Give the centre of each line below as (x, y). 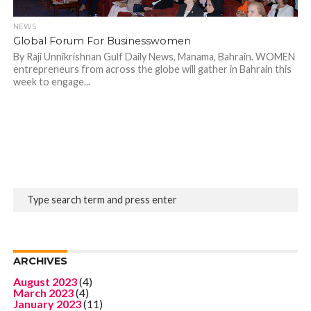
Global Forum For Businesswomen (102, 41)
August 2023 (45, 281)
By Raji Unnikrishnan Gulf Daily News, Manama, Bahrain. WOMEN (154, 57)
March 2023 (43, 292)
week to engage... (51, 82)
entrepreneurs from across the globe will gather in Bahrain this (152, 69)
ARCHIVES (40, 261)
